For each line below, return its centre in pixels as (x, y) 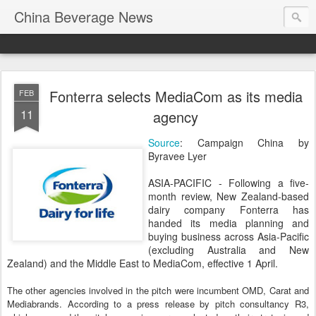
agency (176, 117)
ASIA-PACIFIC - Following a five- (229, 183)
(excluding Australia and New (229, 250)
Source (164, 142)
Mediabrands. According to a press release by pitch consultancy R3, (158, 304)
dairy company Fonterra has (229, 209)
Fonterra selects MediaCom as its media (176, 96)
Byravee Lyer (177, 156)
